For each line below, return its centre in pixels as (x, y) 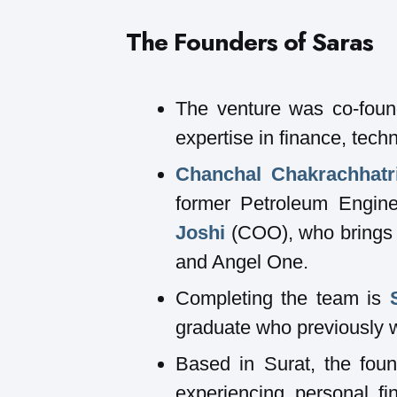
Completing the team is (283, 298)
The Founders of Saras (249, 42)
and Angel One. (242, 261)
